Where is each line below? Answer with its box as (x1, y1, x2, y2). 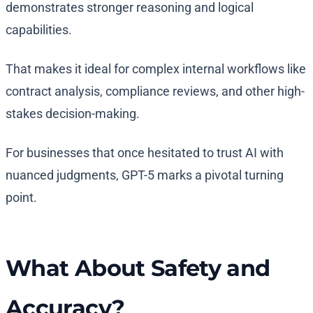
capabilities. (6, 22, 72, 38)
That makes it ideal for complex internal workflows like (6, 61, 306, 77)
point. (6, 190, 37, 205)
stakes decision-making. (6, 106, 140, 122)
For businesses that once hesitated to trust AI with (6, 145, 284, 161)
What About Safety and (6, 254, 270, 282)
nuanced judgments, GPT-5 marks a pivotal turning (6, 168, 284, 183)
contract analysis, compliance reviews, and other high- (6, 84, 305, 99)
